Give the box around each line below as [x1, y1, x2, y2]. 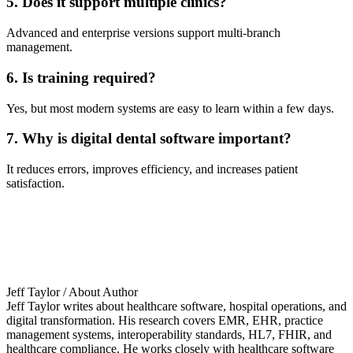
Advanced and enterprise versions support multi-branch [6, 26, 281, 40]
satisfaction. [6, 176, 65, 190]
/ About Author [63, 284, 138, 299]
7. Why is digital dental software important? [6, 130, 292, 147]
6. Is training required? [6, 69, 156, 86]
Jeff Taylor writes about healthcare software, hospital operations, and [6, 299, 347, 313]
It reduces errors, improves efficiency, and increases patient [6, 162, 298, 176]
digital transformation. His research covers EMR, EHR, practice [6, 313, 323, 327]
